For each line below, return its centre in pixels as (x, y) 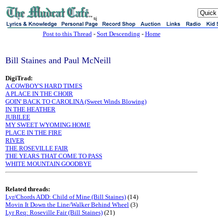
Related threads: (28, 189)
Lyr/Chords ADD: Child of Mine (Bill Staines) (66, 197)
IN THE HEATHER (30, 109)
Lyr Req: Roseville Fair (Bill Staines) (54, 212)
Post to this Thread (67, 34)
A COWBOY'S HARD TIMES (44, 86)
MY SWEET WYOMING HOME (48, 125)
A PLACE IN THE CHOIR (39, 94)
